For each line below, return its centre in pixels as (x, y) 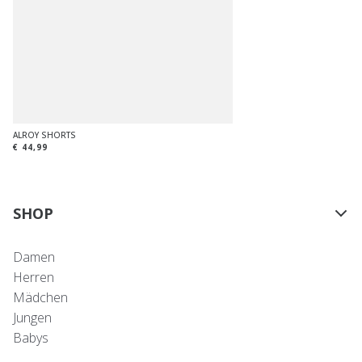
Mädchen (40, 297)
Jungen (32, 317)
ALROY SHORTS (44, 135)
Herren (34, 277)
